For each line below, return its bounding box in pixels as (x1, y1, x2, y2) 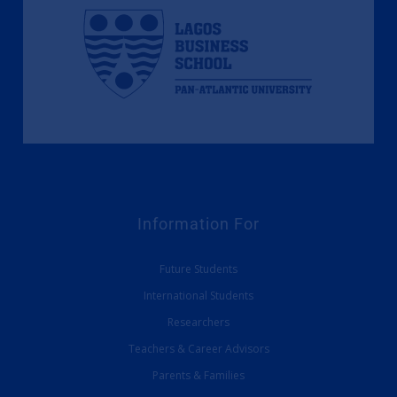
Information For (137, 214, 260, 234)
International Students (144, 288, 253, 304)
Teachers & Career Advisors (128, 341, 269, 357)
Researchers (167, 315, 230, 331)
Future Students (160, 261, 237, 277)
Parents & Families (152, 368, 245, 384)
